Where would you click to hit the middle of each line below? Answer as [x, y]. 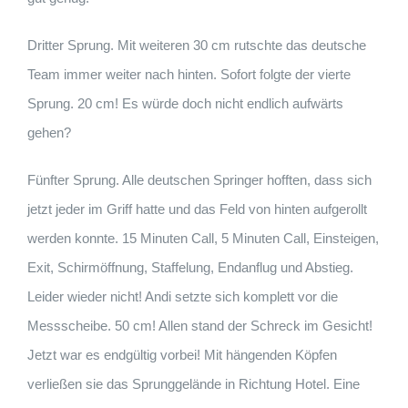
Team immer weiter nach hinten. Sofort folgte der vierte [189, 75]
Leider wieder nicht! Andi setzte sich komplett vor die [183, 297]
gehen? [49, 133]
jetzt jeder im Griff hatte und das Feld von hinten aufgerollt [197, 209]
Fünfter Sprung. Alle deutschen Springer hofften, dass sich [199, 180]
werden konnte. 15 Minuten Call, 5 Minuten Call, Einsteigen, [203, 239]
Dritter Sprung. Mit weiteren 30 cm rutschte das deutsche [197, 46]
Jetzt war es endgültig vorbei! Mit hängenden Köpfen [182, 355]
